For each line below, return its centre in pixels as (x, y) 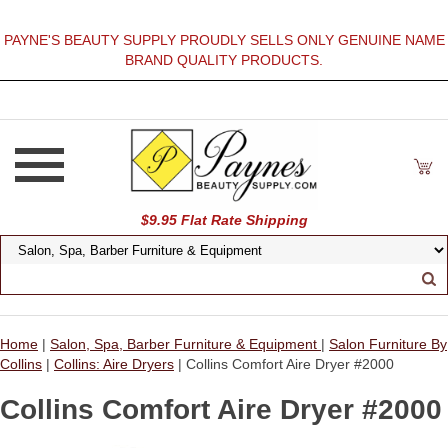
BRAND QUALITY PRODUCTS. (224, 60)
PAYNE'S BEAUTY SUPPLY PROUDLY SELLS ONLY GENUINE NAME (224, 40)
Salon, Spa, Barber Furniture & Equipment (185, 344)
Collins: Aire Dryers (114, 364)
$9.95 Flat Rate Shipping (224, 220)
